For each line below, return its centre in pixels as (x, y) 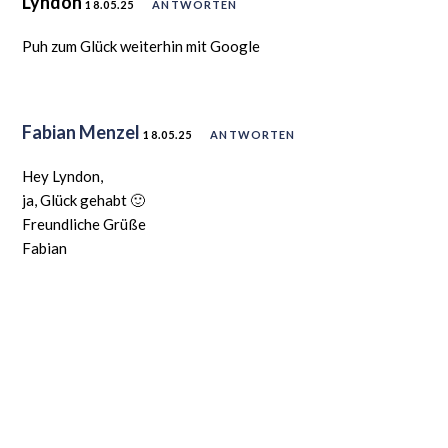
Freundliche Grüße (84, 223)
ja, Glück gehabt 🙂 (84, 199)
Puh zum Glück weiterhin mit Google (141, 45)
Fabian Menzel (81, 131)
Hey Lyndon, (63, 175)
